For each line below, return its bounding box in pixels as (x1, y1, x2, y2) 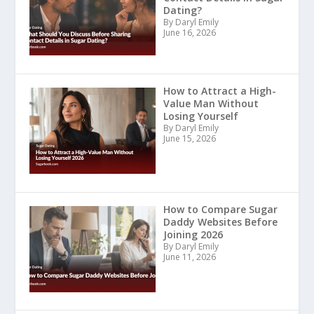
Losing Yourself (163, 109, 238, 123)
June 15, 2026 (163, 132, 216, 144)
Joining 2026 (163, 227, 223, 241)
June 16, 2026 (163, 27, 216, 39)
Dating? (163, 4, 202, 18)
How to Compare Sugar (163, 202, 278, 216)
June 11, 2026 (163, 250, 216, 263)
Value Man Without (163, 96, 259, 110)
